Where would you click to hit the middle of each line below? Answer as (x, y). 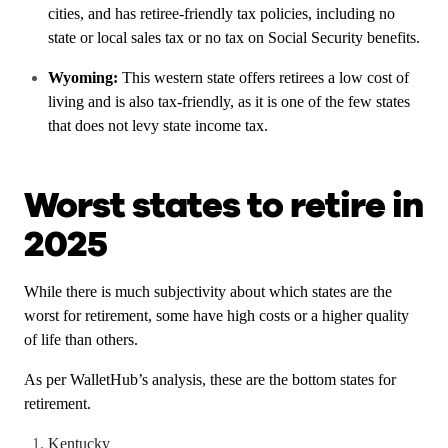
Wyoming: (85, 77)
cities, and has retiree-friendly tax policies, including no (221, 13)
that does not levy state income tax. (160, 125)
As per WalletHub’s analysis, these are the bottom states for (210, 379)
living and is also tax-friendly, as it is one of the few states (229, 101)
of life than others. (83, 339)
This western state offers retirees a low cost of (265, 77)
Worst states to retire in (223, 205)
